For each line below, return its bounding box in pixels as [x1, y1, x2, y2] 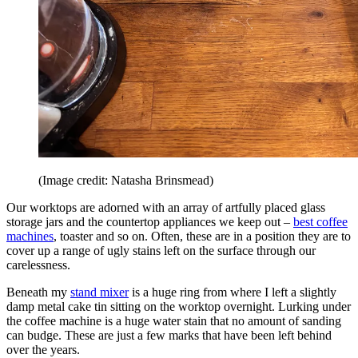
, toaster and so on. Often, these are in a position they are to [54, 229, 351, 243]
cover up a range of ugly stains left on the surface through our [6, 243, 316, 257]
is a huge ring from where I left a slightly [129, 284, 336, 299]
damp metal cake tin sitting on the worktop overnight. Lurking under [6, 299, 351, 313]
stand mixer [70, 284, 129, 299]
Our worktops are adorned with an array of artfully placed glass [6, 200, 325, 214]
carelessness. [6, 257, 70, 272]
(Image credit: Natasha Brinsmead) [38, 173, 213, 187]
